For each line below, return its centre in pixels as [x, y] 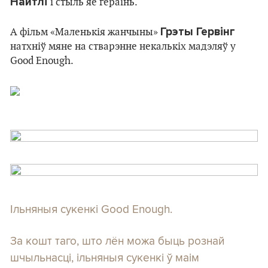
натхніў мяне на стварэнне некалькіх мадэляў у [123, 47]
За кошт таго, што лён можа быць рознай [117, 240]
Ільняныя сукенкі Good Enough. [91, 209]
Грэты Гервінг [198, 32]
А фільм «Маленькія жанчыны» [85, 32]
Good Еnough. [42, 61]
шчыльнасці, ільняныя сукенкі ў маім [105, 257]
